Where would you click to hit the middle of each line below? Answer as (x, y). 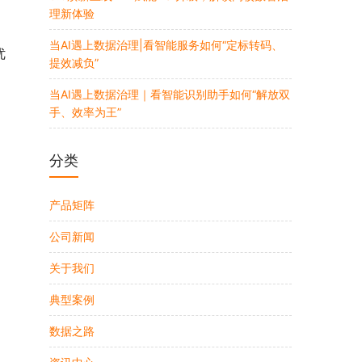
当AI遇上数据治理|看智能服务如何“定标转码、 (166, 45)
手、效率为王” (85, 112)
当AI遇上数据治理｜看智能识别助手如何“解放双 (170, 94)
